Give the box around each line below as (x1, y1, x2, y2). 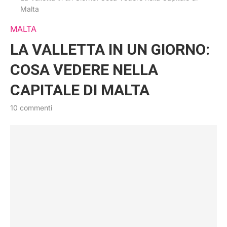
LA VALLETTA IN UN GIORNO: (10, 41, 210, 58)
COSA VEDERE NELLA (10, 61, 158, 79)
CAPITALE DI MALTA (10, 81, 149, 99)
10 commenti (10, 103, 52, 112)
